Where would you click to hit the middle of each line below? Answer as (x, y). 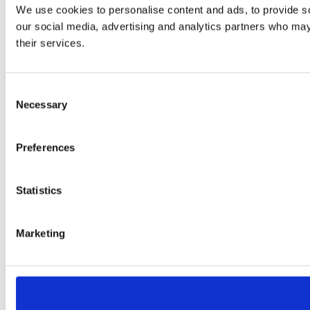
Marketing (40, 233)
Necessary (42, 104)
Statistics (39, 190)
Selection (26, 107)
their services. (51, 43)
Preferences (46, 147)
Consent (24, 91)
